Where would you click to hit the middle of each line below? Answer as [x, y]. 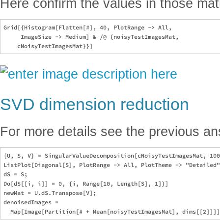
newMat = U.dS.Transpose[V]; [50, 193]
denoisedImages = [33, 202]
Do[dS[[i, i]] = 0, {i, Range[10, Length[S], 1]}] [86, 184]
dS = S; [15, 174]
